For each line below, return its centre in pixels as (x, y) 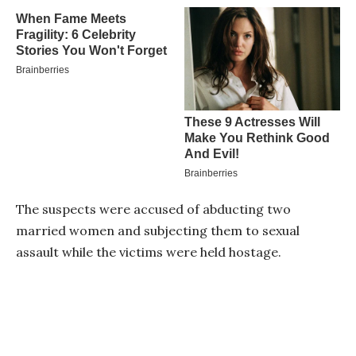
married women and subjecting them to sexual (158, 231)
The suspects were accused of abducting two (153, 209)
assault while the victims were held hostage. (149, 252)
